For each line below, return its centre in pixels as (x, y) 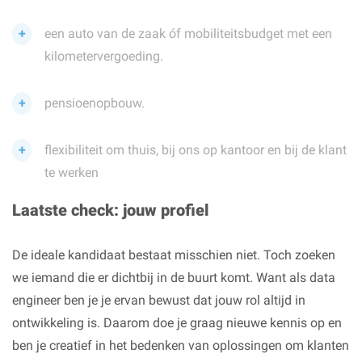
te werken (72, 173)
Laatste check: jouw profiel (111, 210)
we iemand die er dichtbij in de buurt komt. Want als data (174, 278)
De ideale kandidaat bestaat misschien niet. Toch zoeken (174, 255)
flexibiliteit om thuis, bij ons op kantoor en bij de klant (196, 150)
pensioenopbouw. (95, 103)
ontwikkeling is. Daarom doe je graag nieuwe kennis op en (177, 323)
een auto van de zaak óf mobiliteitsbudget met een (188, 34)
